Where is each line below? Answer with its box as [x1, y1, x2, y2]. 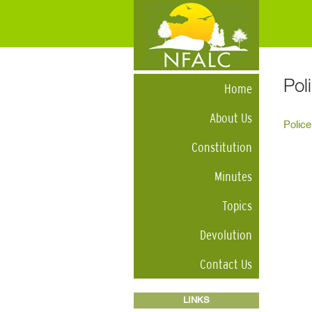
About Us [210, 110, 252, 125]
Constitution [192, 139, 252, 155]
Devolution [200, 227, 252, 242]
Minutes [214, 169, 252, 184]
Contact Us [200, 256, 252, 272]
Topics [222, 198, 252, 213]
